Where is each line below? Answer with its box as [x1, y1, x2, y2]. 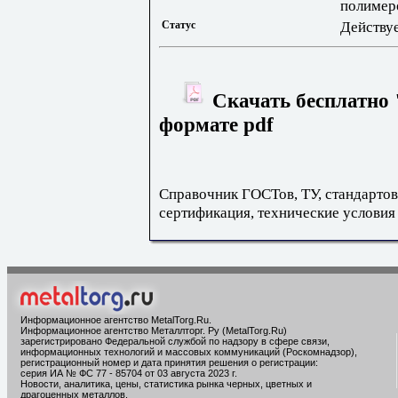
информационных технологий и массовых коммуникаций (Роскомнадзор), [20, 346, 357, 357]
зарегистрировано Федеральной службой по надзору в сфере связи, [20, 336, 330, 346]
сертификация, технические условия [159, 203, 395, 222]
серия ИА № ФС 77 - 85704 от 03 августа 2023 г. [20, 368, 237, 378]
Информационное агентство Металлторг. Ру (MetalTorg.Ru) [20, 325, 287, 336]
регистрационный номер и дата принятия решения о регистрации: [20, 357, 318, 368]
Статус [162, 19, 195, 32]
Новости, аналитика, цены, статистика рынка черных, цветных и [20, 378, 312, 389]
